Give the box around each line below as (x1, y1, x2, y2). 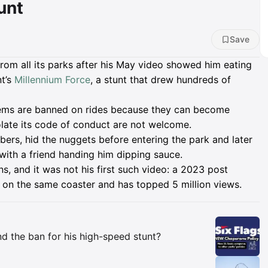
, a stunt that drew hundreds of (90, 74, 231, 86)
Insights (25, 215, 79, 232)
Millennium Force (14, 74, 90, 86)
